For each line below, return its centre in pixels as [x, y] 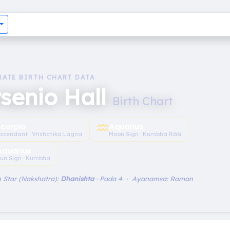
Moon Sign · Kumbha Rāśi [145, 134]
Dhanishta [77, 178]
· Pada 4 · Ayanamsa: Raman [143, 178]
